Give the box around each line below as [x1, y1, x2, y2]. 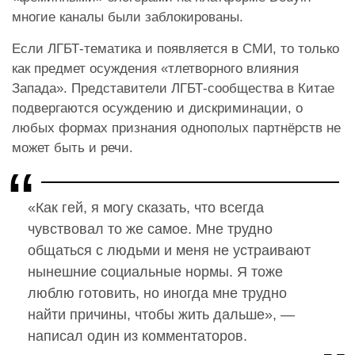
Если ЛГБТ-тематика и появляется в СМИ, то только [12, 40, 339, 56]
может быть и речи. [12, 139, 133, 155]
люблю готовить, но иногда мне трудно [28, 284, 287, 301]
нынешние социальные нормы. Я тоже [28, 263, 283, 280]
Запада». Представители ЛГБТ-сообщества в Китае [12, 80, 334, 96]
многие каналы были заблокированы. [12, 9, 243, 25]
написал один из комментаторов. [28, 327, 247, 344]
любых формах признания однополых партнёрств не [12, 120, 341, 136]
